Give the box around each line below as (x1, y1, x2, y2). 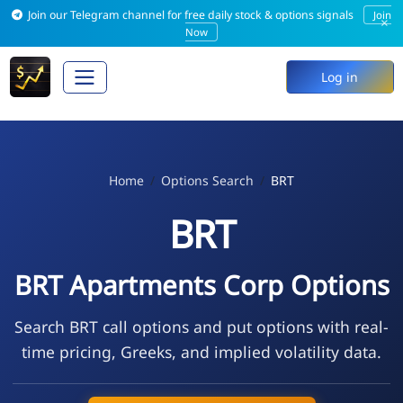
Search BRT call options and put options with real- (14, 315, 389, 337)
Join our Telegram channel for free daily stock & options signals (25, 7, 357, 22)
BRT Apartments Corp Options (13, 266, 390, 303)
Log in (321, 68, 358, 86)
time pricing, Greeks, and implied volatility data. (22, 340, 381, 363)
